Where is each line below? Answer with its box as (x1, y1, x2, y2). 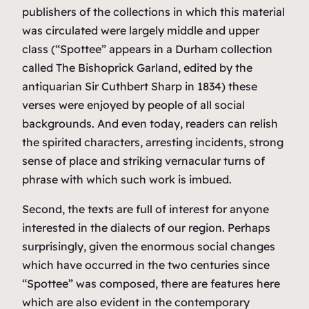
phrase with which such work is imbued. (22, 172, 232, 186)
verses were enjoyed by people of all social (22, 97, 245, 112)
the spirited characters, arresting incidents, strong (22, 134, 283, 149)
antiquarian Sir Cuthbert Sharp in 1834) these (22, 79, 257, 93)
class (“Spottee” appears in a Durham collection (22, 41, 272, 56)
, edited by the (178, 60, 252, 74)
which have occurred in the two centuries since (22, 257, 270, 272)
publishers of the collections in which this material (22, 4, 285, 19)
